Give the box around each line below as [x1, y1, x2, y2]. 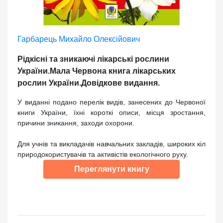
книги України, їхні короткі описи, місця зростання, [17, 108, 206, 116]
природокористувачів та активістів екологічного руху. [17, 150, 188, 158]
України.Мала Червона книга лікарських [17, 66, 176, 75]
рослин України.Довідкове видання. [17, 78, 160, 87]
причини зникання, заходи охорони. [17, 118, 134, 127]
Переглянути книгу [74, 164, 149, 173]
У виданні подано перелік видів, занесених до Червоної [17, 98, 206, 106]
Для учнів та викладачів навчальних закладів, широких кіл [17, 139, 206, 148]
